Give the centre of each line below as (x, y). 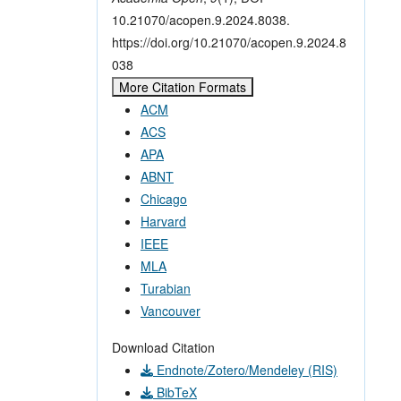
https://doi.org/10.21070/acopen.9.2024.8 (229, 42)
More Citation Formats (183, 86)
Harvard (163, 221)
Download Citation (163, 347)
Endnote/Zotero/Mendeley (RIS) (245, 369)
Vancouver (171, 310)
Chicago (164, 198)
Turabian (166, 288)
